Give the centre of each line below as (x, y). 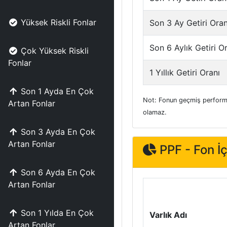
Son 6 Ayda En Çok (58, 172)
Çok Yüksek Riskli (55, 51)
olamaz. (155, 112)
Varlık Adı (168, 215)
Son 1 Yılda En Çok (57, 213)
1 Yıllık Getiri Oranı (185, 72)
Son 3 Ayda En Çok (58, 132)
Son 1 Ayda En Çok (57, 91)
